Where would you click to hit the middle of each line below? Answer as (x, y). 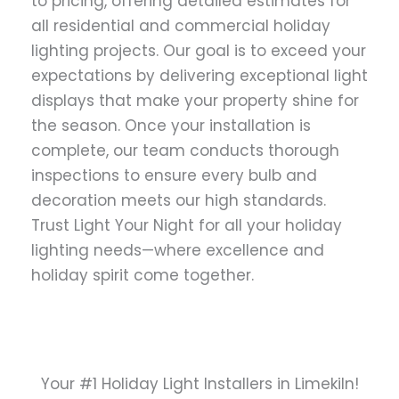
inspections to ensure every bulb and (174, 175)
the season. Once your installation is (171, 126)
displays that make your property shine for (195, 101)
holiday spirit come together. (142, 275)
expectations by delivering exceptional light (199, 76)
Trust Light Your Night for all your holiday (187, 225)
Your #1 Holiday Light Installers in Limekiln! (199, 384)
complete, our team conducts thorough (185, 151)
